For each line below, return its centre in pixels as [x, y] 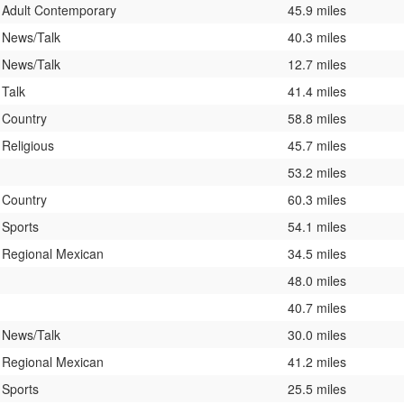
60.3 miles [317, 199]
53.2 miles [317, 172]
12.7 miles [317, 64]
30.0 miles [317, 334]
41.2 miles [317, 361]
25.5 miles [317, 388]
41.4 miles [317, 91]
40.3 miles [317, 37]
